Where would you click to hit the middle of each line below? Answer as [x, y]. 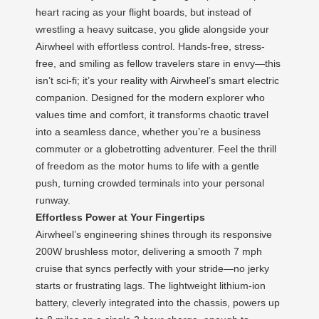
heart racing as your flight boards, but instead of [143, 12]
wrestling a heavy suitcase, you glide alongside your [152, 29]
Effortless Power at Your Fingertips [120, 217]
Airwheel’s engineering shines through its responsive [154, 234]
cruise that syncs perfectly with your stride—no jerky [152, 268]
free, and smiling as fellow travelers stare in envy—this [158, 63]
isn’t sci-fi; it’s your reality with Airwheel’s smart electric [157, 80]
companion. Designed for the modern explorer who [150, 98]
